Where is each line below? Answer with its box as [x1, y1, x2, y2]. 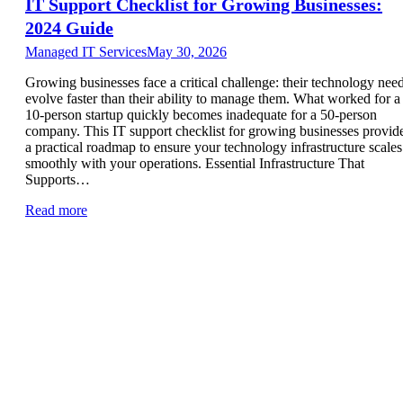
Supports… [25, 171, 90, 187]
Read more [25, 201, 87, 218]
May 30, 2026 [147, 43, 227, 59]
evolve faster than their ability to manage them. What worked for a [25, 90, 400, 106]
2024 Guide [25, 17, 113, 38]
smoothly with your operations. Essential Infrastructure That [25, 155, 364, 171]
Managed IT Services [25, 43, 147, 59]
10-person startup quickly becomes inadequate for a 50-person [25, 106, 377, 122]
